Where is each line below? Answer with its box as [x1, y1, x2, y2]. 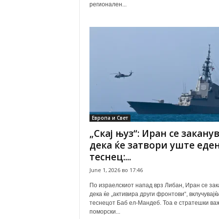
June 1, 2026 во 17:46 [89, 166, 143, 174]
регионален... [89, 1, 127, 8]
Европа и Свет [91, 114, 128, 121]
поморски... [89, 208, 120, 215]
